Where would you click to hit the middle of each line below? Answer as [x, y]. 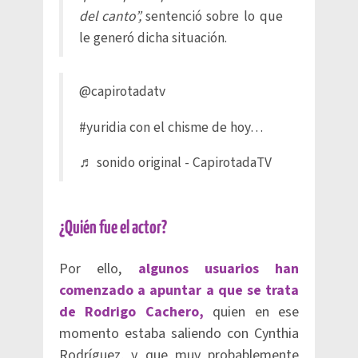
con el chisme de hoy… [195, 127]
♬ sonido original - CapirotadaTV [175, 163]
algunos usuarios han [210, 269]
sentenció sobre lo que [214, 16]
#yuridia [103, 127]
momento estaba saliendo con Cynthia [179, 334]
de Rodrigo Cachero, [131, 312]
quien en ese [251, 312]
